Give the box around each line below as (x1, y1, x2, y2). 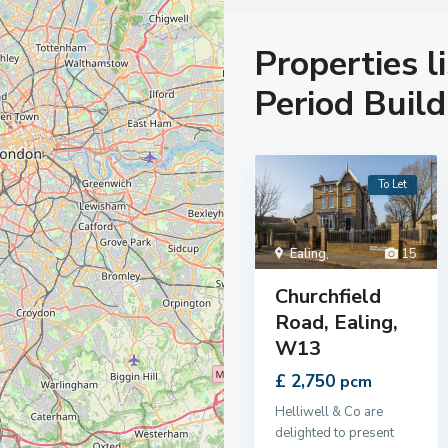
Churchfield (275, 282, 381, 310)
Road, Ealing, (275, 308, 398, 336)
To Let (378, 177, 407, 192)
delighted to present (275, 423, 394, 442)
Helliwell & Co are (275, 402, 383, 421)
